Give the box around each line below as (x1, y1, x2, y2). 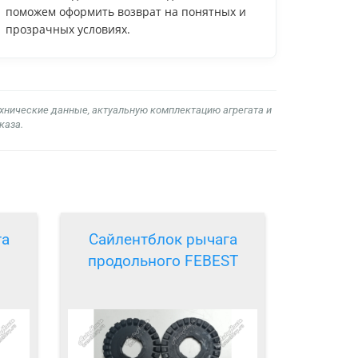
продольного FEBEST (87, 252, 238, 271)
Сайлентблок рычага (88, 230, 237, 249)
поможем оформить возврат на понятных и (6, 3, 246, 19)
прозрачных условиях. (6, 21, 130, 37)
